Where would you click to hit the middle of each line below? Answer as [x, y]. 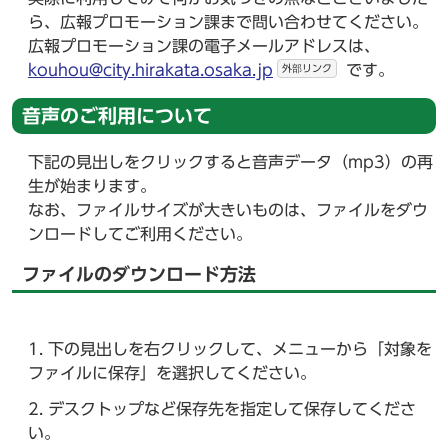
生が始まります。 [92, 186]
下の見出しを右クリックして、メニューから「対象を [240, 349]
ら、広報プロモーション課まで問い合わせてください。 [228, 22]
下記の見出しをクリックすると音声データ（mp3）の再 [230, 162]
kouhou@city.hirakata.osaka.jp [150, 70]
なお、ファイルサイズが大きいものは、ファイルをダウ [228, 210]
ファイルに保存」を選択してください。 [172, 373]
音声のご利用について [117, 115]
